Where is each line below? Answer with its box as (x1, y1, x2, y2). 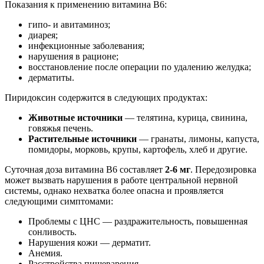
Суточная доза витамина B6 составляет (5, 164, 165, 175)
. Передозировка (190, 164, 256, 175)
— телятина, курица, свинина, (123, 113, 247, 123)
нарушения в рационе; (28, 51, 118, 62)
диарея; (28, 30, 58, 41)
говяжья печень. (28, 123, 93, 134)
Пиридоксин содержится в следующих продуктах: (5, 93, 207, 103)
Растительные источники (28, 134, 137, 144)
